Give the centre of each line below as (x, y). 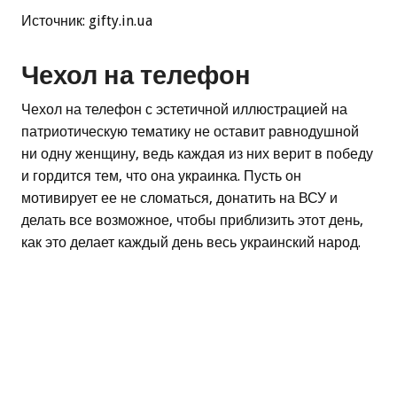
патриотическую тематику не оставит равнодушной (190, 131)
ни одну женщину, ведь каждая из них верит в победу (197, 153)
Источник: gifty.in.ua (87, 21)
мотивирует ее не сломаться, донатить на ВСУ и (179, 198)
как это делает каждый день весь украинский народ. (191, 242)
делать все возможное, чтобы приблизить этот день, (192, 220)
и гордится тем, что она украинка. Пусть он (161, 175)
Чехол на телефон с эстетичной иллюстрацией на (184, 109)
